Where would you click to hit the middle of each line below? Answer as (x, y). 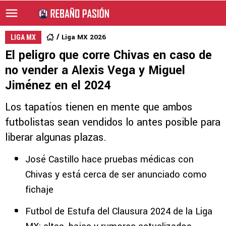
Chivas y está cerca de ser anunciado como (116, 175)
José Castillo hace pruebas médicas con (109, 159)
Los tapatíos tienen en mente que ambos (99, 107)
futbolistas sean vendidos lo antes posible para (113, 122)
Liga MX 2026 (84, 37)
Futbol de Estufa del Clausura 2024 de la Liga (119, 211)
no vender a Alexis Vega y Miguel (95, 70)
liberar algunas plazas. (56, 137)
